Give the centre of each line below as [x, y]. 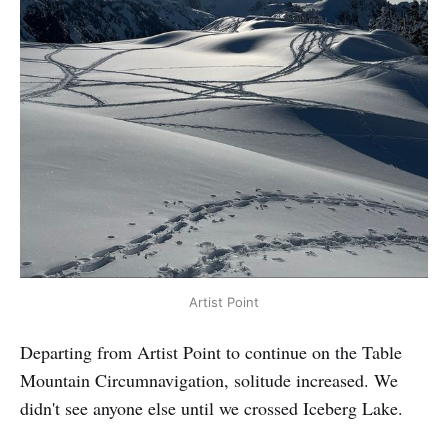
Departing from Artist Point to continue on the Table [211, 352]
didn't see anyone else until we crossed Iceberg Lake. [211, 408]
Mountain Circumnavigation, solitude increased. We [209, 380]
